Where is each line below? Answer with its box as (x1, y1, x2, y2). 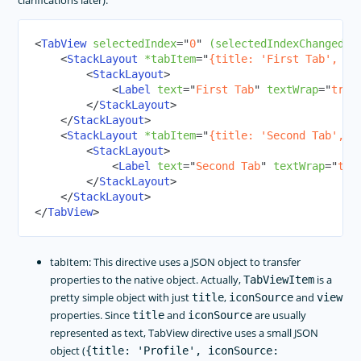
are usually (252, 308, 307, 323)
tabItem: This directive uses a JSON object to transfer (50, 255, 301, 270)
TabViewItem (243, 273, 315, 287)
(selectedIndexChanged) (209, 37, 351, 51)
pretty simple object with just (50, 290, 193, 305)
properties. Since (50, 308, 133, 323)
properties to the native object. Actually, (50, 272, 244, 288)
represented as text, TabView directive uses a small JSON (50, 326, 319, 341)
